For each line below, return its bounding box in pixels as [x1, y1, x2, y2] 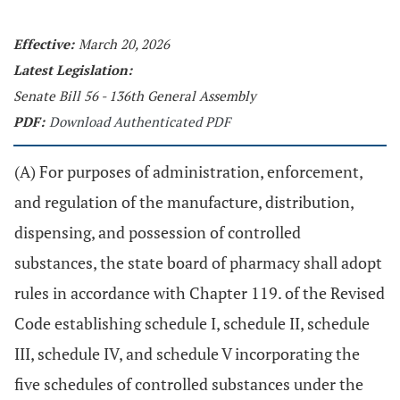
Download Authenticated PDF [49, 112, 230, 130]
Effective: [13, 35, 74, 53]
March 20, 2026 [79, 35, 170, 53]
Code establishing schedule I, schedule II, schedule [14, 312, 370, 334]
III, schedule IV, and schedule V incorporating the [14, 343, 360, 364]
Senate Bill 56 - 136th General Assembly [13, 87, 256, 104]
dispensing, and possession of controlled [14, 221, 301, 243]
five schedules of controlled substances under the [14, 373, 363, 395]
